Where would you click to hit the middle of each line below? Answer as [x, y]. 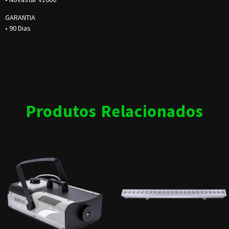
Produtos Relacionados [114, 111]
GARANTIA [20, 18]
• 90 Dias [18, 28]
